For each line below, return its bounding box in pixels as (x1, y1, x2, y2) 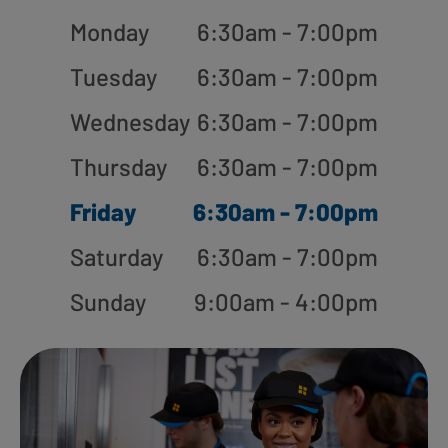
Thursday (70, 151, 167, 181)
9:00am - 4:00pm (194, 286, 378, 316)
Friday (70, 196, 136, 226)
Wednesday (70, 106, 190, 136)
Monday (70, 16, 149, 46)
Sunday (70, 286, 146, 316)
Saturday (70, 241, 163, 271)
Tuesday (70, 61, 157, 91)
